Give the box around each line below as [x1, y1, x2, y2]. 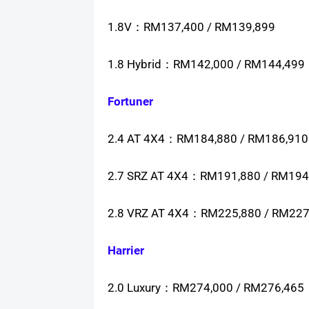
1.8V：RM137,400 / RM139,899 [107, 20, 275, 34]
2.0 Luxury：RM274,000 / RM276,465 [107, 281, 304, 295]
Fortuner [107, 94, 153, 109]
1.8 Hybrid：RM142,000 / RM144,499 [107, 57, 305, 72]
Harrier [107, 243, 144, 258]
